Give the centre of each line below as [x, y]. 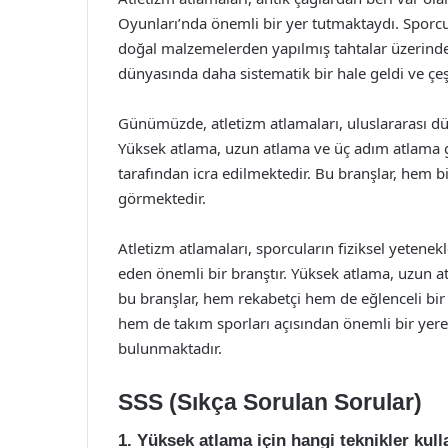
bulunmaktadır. [170, 347]
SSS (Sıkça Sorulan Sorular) [270, 401]
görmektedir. [162, 197]
